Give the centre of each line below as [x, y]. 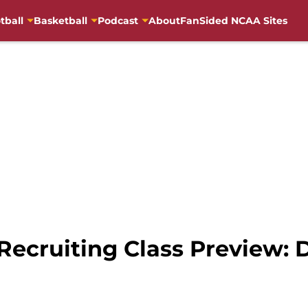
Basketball [60, 20]
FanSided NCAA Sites [233, 20]
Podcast [118, 20]
